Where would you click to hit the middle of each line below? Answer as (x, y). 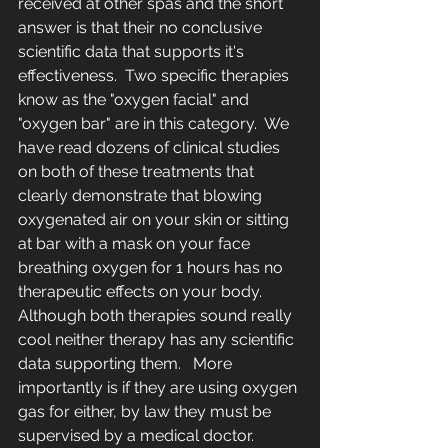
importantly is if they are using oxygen (159, 388)
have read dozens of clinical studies (151, 148)
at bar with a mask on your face (136, 244)
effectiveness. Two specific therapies (155, 76)
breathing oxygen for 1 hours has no (152, 268)
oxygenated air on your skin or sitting (155, 220)
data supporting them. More (127, 364)
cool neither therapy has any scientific (158, 340)
